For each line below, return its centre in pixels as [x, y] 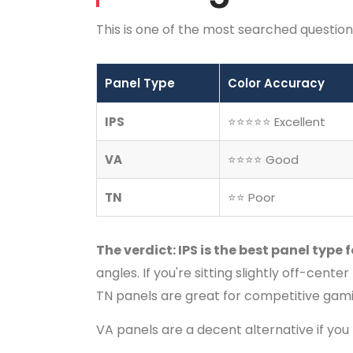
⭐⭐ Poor [251, 197]
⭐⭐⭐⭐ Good [263, 160]
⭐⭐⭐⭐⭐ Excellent [277, 122]
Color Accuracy [276, 83]
